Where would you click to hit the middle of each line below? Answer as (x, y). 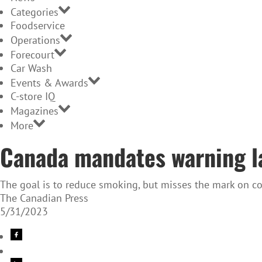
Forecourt (32, 55)
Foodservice (38, 26)
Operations (35, 40)
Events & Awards (49, 83)
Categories (35, 12)
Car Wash (31, 68)
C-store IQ (33, 96)
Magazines (35, 111)
